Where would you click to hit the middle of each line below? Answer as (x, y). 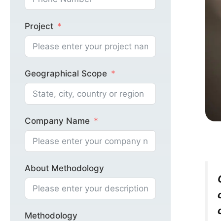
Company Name (57, 121)
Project (39, 26)
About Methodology (64, 168)
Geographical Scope (66, 73)
